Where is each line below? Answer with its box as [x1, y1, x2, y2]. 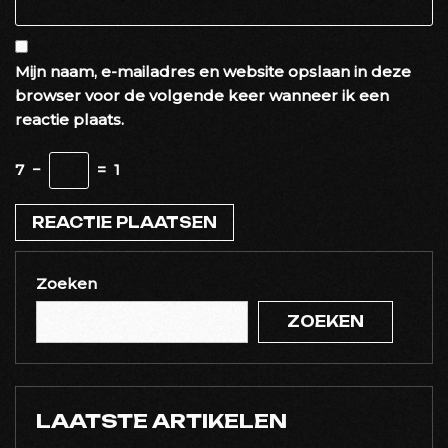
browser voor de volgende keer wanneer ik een [15, 85, 389, 105]
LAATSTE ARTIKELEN [36, 409, 287, 433]
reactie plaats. [15, 109, 124, 129]
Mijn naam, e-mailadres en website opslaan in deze [15, 61, 411, 81]
